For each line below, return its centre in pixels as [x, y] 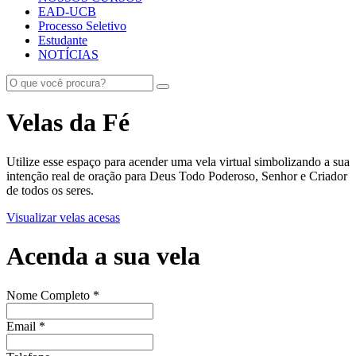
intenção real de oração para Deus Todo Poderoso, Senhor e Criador [177, 176]
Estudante [63, 40]
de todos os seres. [50, 190]
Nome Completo [48, 295]
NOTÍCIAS [68, 54]
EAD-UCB [67, 12]
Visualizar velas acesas [63, 217]
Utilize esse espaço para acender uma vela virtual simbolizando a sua [178, 161]
